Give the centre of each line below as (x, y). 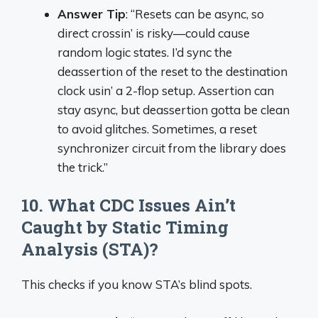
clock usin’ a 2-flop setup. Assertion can (166, 90)
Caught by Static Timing (125, 227)
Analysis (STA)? (90, 249)
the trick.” (83, 167)
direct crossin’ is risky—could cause (154, 33)
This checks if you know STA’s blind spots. (137, 284)
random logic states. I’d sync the (145, 52)
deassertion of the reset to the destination (172, 71)
